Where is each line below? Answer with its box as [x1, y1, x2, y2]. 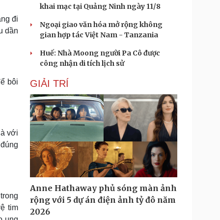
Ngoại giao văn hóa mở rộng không [40, 20, 163, 29]
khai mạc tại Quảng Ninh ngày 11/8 [40, 2, 161, 11]
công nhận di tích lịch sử [40, 59, 124, 68]
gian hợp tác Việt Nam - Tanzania [40, 30, 158, 39]
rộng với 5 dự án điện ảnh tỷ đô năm [30, 195, 176, 205]
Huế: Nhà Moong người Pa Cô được [40, 49, 160, 57]
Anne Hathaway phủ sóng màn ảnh [30, 183, 177, 193]
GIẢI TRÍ [30, 78, 69, 89]
